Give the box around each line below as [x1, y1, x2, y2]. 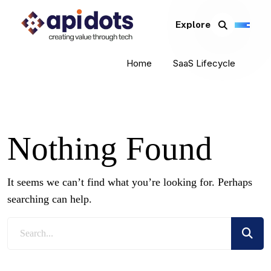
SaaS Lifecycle [173, 57, 235, 69]
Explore [175, 19, 211, 30]
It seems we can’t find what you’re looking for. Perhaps [7, 175, 252, 188]
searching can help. [7, 192, 92, 205]
